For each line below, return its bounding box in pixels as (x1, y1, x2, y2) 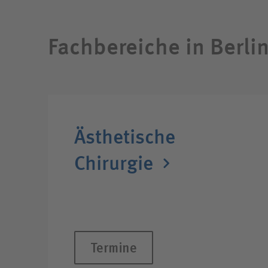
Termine (90, 237, 137, 257)
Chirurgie (74, 151, 153, 176)
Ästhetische (74, 124, 175, 150)
